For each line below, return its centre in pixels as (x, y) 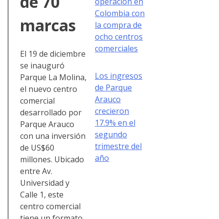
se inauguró (42, 65)
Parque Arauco (47, 124)
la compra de (118, 25)
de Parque (113, 87)
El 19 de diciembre (53, 54)
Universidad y (45, 183)
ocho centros (119, 36)
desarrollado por (51, 112)
